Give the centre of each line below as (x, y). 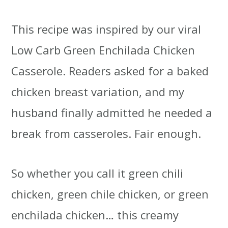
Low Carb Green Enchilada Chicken (103, 50)
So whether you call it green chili (97, 173)
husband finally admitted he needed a (112, 113)
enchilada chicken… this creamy (95, 215)
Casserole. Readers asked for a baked (110, 71)
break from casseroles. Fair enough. (106, 134)
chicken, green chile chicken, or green (110, 194)
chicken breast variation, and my (98, 92)
